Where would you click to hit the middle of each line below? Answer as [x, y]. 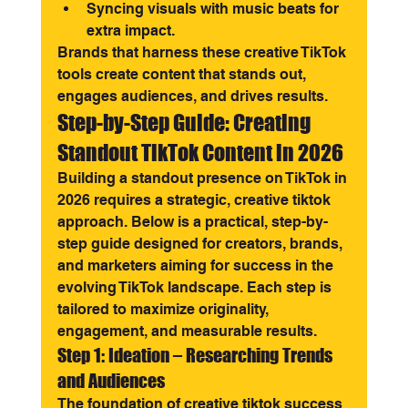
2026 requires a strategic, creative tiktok [195, 200]
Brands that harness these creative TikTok [203, 52]
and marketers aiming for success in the [197, 265]
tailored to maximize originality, [164, 309]
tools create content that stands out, [183, 74]
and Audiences [111, 381]
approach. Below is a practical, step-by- [192, 222]
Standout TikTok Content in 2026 [200, 153]
